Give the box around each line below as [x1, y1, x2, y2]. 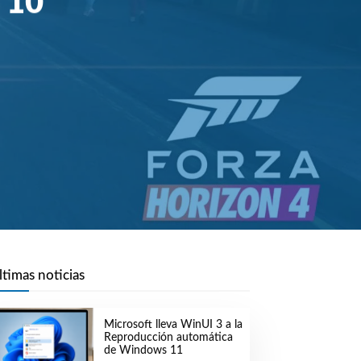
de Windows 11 [103, 345, 183, 357]
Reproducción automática [103, 332, 233, 344]
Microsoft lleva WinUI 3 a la [103, 319, 243, 331]
